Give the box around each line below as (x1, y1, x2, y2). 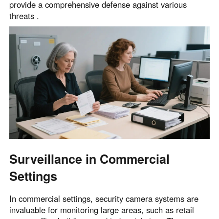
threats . (9, 9, 40, 22)
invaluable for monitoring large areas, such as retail (9, 203, 195, 216)
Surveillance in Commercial (9, 150, 170, 168)
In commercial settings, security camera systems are (9, 192, 199, 204)
